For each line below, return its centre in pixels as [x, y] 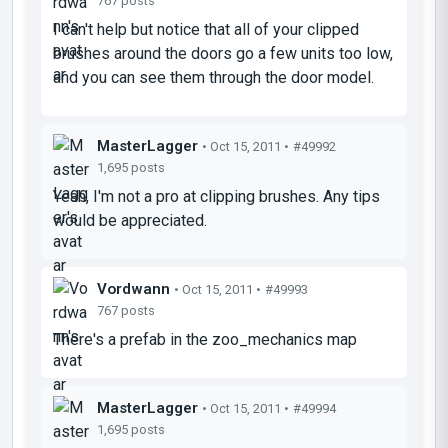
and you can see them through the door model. [213, 77]
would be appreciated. [130, 220]
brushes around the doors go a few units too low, [223, 53]
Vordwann [133, 288]
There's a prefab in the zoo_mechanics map [205, 339]
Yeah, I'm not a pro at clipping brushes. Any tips [216, 196]
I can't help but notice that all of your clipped [206, 29]
